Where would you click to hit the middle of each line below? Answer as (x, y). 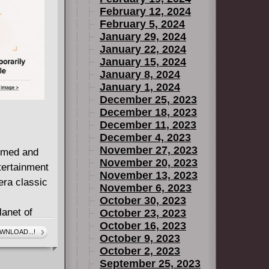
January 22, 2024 (143, 49)
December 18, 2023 (148, 112)
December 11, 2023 (148, 125)
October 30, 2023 (143, 201)
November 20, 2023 (149, 163)
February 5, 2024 (142, 24)
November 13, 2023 (149, 175)
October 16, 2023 (143, 226)
